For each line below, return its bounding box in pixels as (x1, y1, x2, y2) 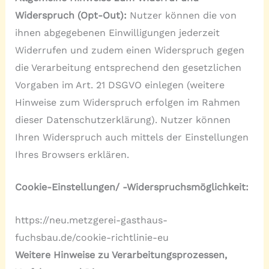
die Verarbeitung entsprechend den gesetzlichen (14, 61, 241, 73)
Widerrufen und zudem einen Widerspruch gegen (14, 44, 244, 56)
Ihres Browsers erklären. (14, 148, 129, 160)
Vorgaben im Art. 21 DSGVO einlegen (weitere (14, 79, 225, 91)
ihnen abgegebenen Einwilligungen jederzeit (14, 26, 220, 38)
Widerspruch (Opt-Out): (14, 9, 130, 21)
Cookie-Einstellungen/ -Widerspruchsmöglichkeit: (14, 181, 249, 193)
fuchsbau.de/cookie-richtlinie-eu (14, 232, 169, 243)
